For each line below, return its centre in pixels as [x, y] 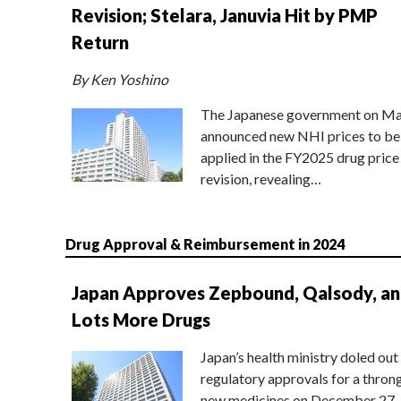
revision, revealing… [260, 178]
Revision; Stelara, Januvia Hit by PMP [224, 15]
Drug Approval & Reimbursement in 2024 [205, 243]
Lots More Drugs [141, 319]
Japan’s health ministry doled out [299, 356]
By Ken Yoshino [119, 79]
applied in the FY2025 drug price [299, 157]
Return [100, 42]
